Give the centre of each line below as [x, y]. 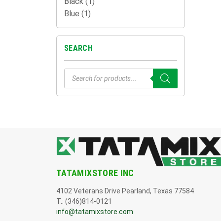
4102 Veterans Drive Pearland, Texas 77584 [125, 191]
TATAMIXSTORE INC [95, 173]
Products [81, 72]
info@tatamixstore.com [95, 212]
